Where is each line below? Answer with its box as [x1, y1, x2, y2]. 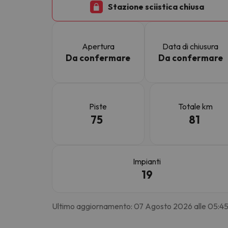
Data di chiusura [162, 41, 219, 51]
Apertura [81, 41, 115, 51]
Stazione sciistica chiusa [107, 2, 204, 12]
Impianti [133, 156, 161, 166]
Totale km [178, 101, 213, 112]
